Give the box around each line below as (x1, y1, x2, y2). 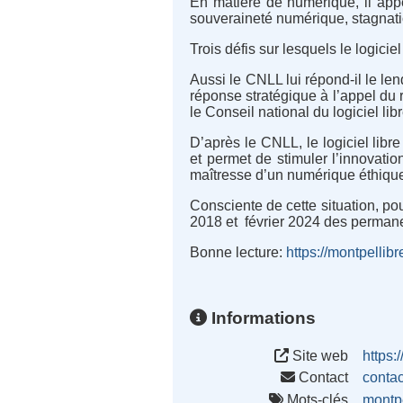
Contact (295, 370, 349, 386)
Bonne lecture (190, 245, 280, 261)
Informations (207, 308, 317, 327)
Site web (289, 347, 349, 363)
